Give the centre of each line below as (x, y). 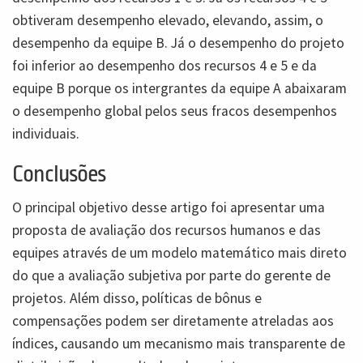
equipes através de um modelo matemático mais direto (179, 252)
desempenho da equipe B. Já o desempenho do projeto (178, 43)
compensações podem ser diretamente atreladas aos (173, 320)
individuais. (46, 134)
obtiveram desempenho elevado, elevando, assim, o (168, 21)
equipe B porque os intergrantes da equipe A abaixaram (179, 89)
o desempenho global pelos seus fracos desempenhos (175, 111)
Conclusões (59, 174)
